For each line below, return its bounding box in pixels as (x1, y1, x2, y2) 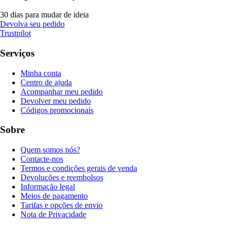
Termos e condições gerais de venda (21, 164, 137, 173)
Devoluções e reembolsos (21, 173, 103, 182)
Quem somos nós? (21, 145, 80, 155)
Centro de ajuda (21, 78, 72, 87)
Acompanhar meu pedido (21, 87, 103, 96)
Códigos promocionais (21, 105, 93, 114)
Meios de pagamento (21, 191, 88, 201)
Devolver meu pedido (21, 96, 91, 105)
